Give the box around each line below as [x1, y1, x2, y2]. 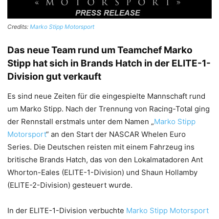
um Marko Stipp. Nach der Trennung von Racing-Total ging [7, 104, 210, 113]
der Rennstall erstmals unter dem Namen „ [7, 116, 154, 126]
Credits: [7, 22, 30, 30]
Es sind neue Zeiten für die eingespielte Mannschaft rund [7, 91, 205, 101]
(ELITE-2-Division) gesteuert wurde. [7, 180, 132, 190]
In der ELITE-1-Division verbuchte [7, 205, 126, 215]
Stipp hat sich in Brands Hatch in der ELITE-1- [7, 57, 211, 69]
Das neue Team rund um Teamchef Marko [7, 44, 193, 56]
